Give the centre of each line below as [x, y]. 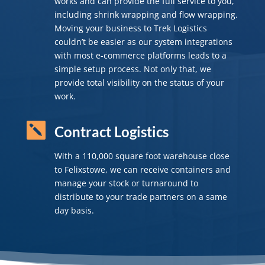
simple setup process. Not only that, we [132, 69]
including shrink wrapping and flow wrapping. [146, 14]
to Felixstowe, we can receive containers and [142, 169]
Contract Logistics [111, 131]
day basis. [74, 210]
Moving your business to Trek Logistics [130, 28]
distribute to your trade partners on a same [140, 196]
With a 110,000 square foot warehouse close [142, 156]
